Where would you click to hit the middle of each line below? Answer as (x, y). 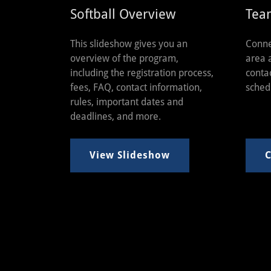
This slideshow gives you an (129, 44)
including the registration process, (142, 73)
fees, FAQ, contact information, (136, 87)
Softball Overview (123, 14)
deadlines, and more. (116, 116)
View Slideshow (130, 155)
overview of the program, (124, 58)
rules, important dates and (127, 102)
